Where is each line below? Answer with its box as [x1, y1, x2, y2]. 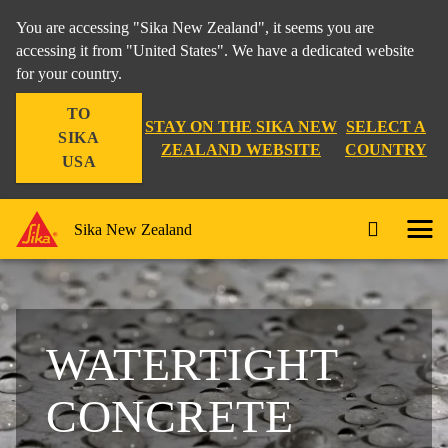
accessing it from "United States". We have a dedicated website [16, 42, 414, 59]
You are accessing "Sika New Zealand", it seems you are [16, 19, 374, 36]
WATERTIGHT [46, 339, 337, 390]
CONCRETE [46, 391, 293, 442]
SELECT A [346, 118, 427, 135]
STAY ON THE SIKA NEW [144, 118, 337, 135]
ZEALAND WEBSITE [160, 141, 321, 158]
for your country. [16, 65, 122, 82]
